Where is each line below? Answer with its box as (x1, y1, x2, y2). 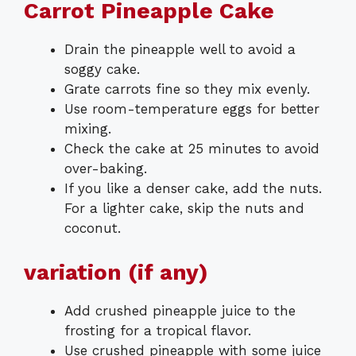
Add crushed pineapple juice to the (64, 302, 296, 319)
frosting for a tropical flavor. (64, 322, 251, 339)
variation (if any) (24, 258, 208, 285)
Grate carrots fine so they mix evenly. (64, 81, 310, 98)
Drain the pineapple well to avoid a (64, 41, 296, 58)
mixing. (64, 121, 111, 137)
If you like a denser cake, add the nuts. (64, 180, 322, 197)
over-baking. (64, 161, 147, 177)
